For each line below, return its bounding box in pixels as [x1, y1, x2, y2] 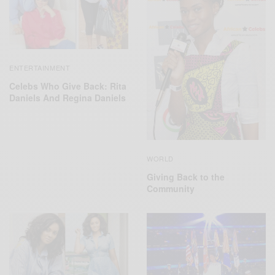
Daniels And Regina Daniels [9, 91, 126, 104]
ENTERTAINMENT [9, 62, 71, 72]
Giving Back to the [147, 170, 225, 183]
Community [147, 182, 195, 195]
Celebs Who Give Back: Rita [9, 79, 126, 92]
